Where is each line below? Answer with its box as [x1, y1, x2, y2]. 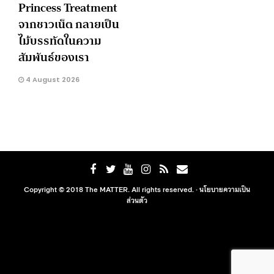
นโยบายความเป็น [199, 184, 250, 194]
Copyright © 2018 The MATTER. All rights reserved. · [24, 184, 199, 194]
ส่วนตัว [127, 195, 147, 206]
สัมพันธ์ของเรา [18, 47, 89, 68]
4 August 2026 [24, 75, 80, 85]
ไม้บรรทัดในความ [18, 31, 102, 51]
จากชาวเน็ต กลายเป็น [18, 14, 119, 35]
